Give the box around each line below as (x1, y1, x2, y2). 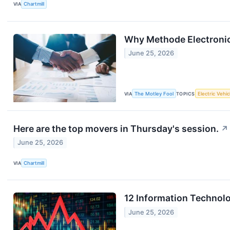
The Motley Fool (135, 90, 174, 97)
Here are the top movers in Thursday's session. (13, 123, 219, 134)
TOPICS (176, 90, 195, 97)
